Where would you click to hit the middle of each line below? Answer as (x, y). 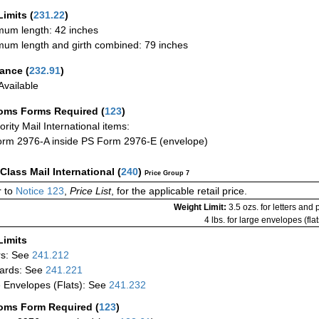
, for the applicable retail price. (179, 190)
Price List (90, 190)
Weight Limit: (201, 207)
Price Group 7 (167, 173)
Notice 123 (38, 190)
